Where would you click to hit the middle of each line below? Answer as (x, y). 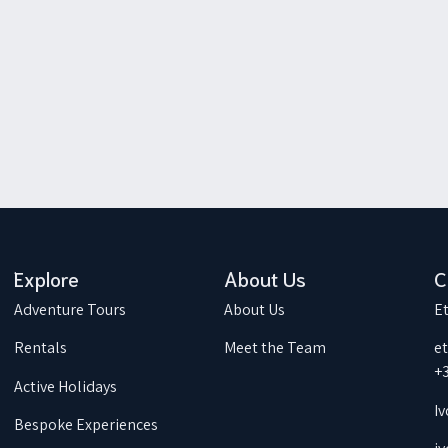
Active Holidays (65, 386)
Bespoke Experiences (85, 425)
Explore (46, 278)
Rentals (40, 348)
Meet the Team (274, 348)
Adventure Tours (69, 309)
